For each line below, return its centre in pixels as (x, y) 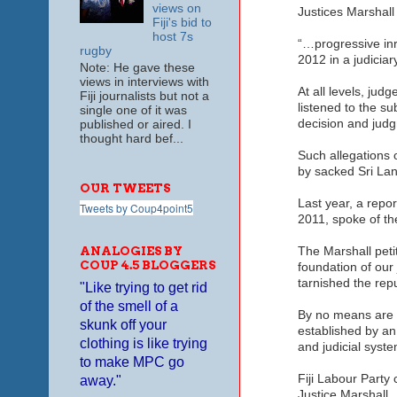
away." (100, 380)
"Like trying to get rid (143, 287)
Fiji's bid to (182, 23)
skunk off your (123, 324)
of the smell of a (128, 306)
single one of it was (133, 110)
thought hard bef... (131, 138)
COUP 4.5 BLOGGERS (147, 265)
